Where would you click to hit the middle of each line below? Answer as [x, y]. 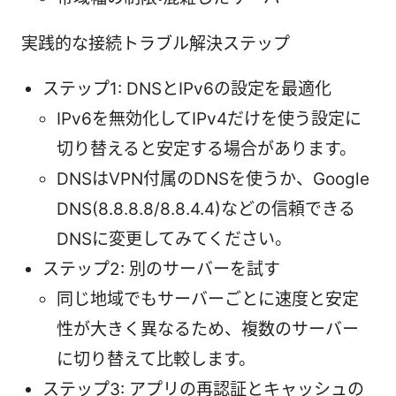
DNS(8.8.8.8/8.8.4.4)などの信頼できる [206, 209]
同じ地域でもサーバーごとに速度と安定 [208, 299]
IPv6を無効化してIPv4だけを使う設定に [209, 118]
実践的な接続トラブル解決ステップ [156, 43]
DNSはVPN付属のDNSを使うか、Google [213, 179]
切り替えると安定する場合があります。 [206, 148]
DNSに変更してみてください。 [174, 239]
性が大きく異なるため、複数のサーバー [208, 329]
